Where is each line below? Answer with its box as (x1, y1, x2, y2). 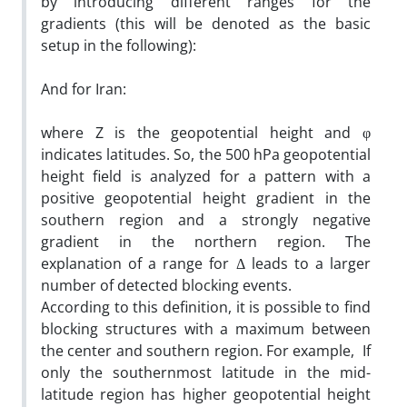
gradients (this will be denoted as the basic (41, 13, 371, 34)
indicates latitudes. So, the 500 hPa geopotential (41, 144, 371, 164)
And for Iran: (41, 78, 126, 99)
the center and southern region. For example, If (41, 340, 371, 361)
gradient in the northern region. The (41, 231, 371, 252)
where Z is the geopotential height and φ (41, 122, 371, 143)
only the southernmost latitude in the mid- (41, 362, 371, 382)
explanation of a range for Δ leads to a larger (41, 253, 371, 273)
